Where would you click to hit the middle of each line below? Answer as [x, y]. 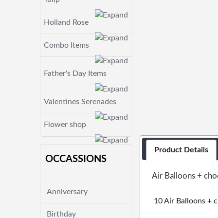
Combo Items [66, 45]
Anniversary [67, 192]
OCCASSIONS [76, 159]
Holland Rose [66, 22]
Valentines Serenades [80, 102]
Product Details [182, 150]
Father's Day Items [75, 73]
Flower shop [65, 125]
